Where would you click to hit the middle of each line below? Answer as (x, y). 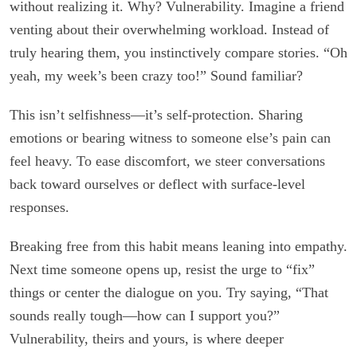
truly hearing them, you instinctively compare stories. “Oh (178, 53)
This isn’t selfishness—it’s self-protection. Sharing (156, 115)
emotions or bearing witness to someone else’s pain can (170, 138)
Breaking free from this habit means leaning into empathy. (178, 247)
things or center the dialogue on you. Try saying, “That (169, 293)
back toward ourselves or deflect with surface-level (157, 184)
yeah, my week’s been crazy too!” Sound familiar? (156, 76)
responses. (39, 208)
